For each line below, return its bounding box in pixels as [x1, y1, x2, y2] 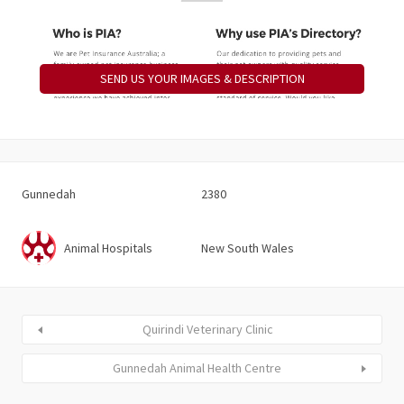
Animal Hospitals [64, 239, 152, 256]
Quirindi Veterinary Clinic [142, 321, 273, 338]
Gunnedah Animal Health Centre [112, 360, 281, 377]
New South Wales [201, 239, 294, 256]
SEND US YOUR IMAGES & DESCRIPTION [99, 70, 305, 87]
